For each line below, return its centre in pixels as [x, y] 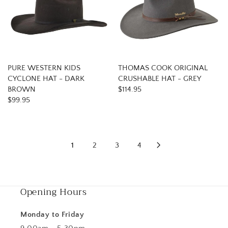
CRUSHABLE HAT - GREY [160, 79]
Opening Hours [54, 192]
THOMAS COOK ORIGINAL [163, 68]
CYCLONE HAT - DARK [46, 79]
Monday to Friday [52, 215]
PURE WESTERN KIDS [44, 68]
